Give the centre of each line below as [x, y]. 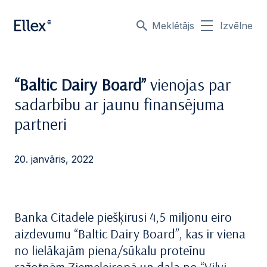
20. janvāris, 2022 [54, 159]
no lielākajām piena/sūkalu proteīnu [110, 250]
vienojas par [188, 84]
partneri [41, 124]
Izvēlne [236, 26]
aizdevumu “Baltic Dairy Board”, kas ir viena [130, 234]
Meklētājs [173, 26]
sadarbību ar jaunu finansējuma [119, 104]
